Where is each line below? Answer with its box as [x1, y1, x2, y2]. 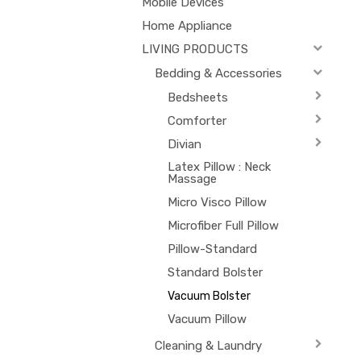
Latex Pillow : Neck [167, 159, 271, 174]
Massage [167, 171, 217, 186]
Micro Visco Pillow [167, 194, 267, 210]
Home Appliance [141, 18, 232, 33]
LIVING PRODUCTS [141, 41, 248, 56]
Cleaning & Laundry [154, 338, 262, 353]
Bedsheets [167, 89, 228, 105]
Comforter [167, 113, 226, 128]
